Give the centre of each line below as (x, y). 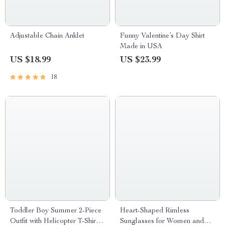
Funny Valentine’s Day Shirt (162, 36)
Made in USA (141, 47)
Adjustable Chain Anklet (47, 36)
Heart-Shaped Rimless (155, 211)
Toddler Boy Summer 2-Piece (56, 211)
